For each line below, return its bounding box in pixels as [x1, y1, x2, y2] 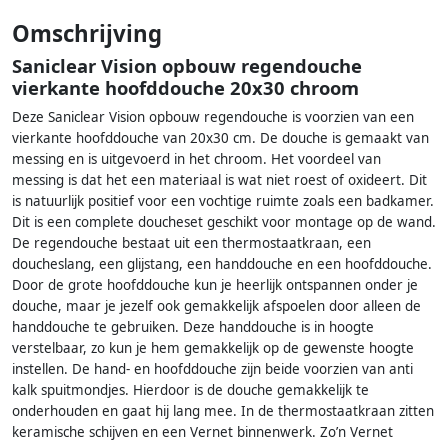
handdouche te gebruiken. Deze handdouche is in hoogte [12, 318, 374, 337]
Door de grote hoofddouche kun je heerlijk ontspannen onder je [12, 276, 418, 295]
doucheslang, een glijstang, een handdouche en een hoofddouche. [12, 255, 432, 274]
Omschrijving [12, 18, 162, 50]
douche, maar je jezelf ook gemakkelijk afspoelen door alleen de [12, 297, 421, 316]
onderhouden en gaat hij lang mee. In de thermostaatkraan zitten [12, 402, 434, 421]
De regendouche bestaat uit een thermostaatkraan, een [12, 234, 371, 253]
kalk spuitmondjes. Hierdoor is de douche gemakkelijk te [12, 381, 369, 400]
